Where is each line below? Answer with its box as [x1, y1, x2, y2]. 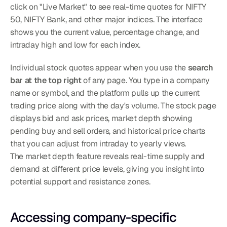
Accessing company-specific [10, 208, 176, 226]
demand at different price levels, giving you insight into [10, 163, 204, 174]
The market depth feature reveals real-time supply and [10, 150, 205, 162]
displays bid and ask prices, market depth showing [10, 112, 193, 124]
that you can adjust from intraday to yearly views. [10, 138, 186, 149]
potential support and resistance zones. [10, 176, 150, 187]
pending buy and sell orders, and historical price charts [10, 125, 206, 136]
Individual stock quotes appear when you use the [10, 62, 188, 73]
